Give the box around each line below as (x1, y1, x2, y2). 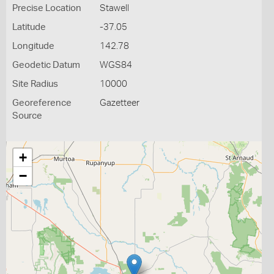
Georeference (12, 98, 72, 108)
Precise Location (12, 4, 81, 13)
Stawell (99, 4, 129, 13)
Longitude (12, 42, 54, 51)
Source (12, 111, 42, 120)
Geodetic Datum (12, 61, 80, 70)
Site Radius (12, 80, 58, 89)
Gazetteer (99, 98, 139, 108)
